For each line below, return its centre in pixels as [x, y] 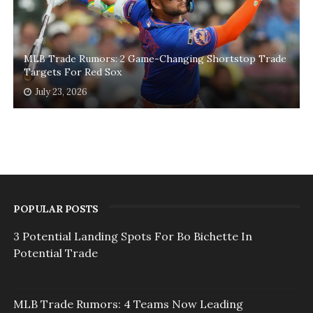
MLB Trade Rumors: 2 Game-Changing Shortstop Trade [155, 59]
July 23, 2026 [61, 92]
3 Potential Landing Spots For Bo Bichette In [132, 236]
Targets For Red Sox [72, 72]
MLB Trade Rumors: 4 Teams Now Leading [128, 304]
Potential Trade [55, 253]
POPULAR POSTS [56, 209]
